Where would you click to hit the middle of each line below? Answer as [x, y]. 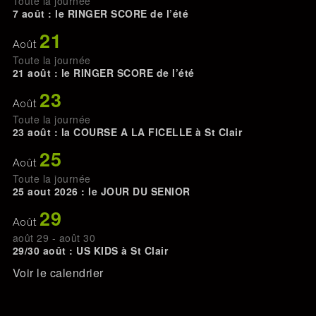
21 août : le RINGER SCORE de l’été [103, 72]
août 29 [31, 237]
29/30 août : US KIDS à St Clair [90, 250]
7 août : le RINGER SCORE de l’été [101, 13]
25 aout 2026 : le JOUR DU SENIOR [101, 191]
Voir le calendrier [58, 272]
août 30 [77, 237]
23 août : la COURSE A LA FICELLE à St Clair [127, 132]
